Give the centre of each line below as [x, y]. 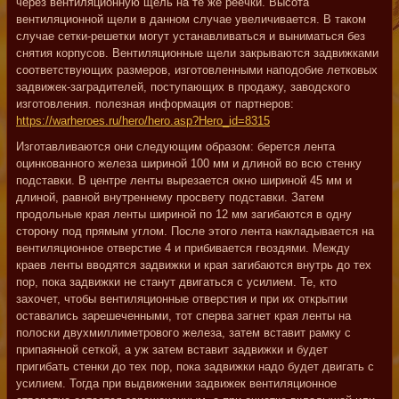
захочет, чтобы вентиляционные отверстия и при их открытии [182, 299]
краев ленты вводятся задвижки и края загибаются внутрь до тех [194, 265]
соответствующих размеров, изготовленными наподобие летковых [197, 70]
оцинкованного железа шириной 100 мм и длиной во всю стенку [189, 163]
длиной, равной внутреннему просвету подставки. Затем [170, 197]
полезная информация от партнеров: [195, 104]
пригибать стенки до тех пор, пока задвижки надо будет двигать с [195, 366]
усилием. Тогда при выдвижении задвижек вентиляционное [176, 383]
